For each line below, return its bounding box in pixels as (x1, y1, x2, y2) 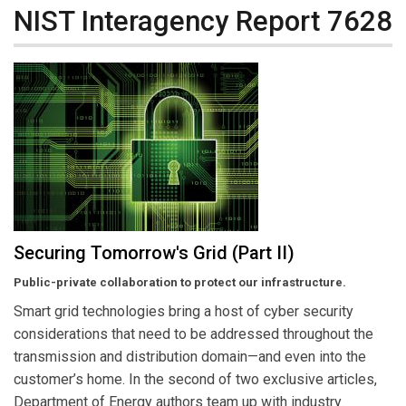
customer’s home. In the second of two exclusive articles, (14, 371, 377, 389)
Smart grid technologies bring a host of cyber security (14, 303, 353, 321)
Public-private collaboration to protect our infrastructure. (14, 275, 346, 290)
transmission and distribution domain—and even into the (14, 348, 366, 366)
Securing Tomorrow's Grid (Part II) (14, 242, 295, 265)
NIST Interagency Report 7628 (14, 4, 392, 38)
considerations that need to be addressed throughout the (14, 325, 373, 343)
